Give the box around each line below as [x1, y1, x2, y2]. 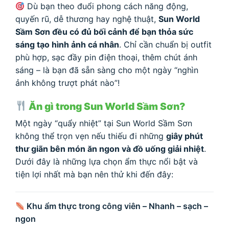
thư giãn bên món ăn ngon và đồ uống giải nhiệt [15, 144, 204, 154]
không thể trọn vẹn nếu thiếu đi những [15, 131, 166, 142]
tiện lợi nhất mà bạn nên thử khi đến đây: [15, 169, 173, 180]
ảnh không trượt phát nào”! [15, 77, 120, 88]
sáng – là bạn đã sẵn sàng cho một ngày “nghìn [15, 64, 198, 75]
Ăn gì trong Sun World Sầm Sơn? [26, 100, 186, 112]
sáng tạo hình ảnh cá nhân [15, 39, 119, 50]
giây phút [166, 131, 203, 142]
